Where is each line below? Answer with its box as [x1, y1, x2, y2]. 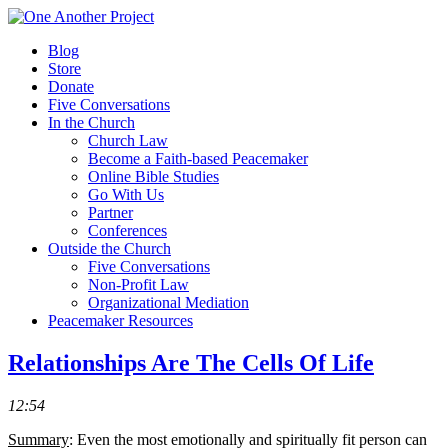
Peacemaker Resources [48, 312, 193, 329]
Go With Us [88, 186, 164, 203]
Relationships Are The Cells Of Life [8, 349, 374, 376]
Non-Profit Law [88, 276, 189, 293]
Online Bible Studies [88, 168, 219, 185]
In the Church [48, 114, 135, 131]
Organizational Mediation [88, 294, 249, 311]
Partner [88, 204, 133, 221]
